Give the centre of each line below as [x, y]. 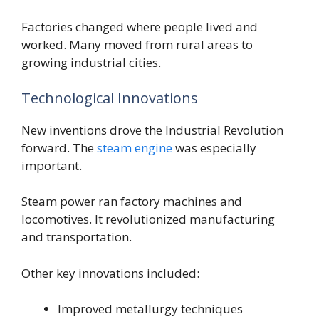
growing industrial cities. [91, 63]
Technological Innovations [110, 98]
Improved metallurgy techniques [150, 309]
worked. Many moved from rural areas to [137, 45]
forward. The [59, 147]
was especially [214, 147]
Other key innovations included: [110, 273]
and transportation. [77, 237]
